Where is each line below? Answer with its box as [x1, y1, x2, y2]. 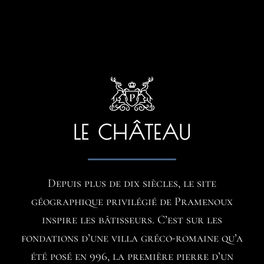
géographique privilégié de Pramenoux [31, 194, 233, 209]
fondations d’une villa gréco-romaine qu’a [21, 230, 243, 245]
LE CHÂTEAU [72, 120, 192, 144]
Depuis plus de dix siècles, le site [48, 176, 216, 190]
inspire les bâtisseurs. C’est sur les [42, 212, 222, 227]
